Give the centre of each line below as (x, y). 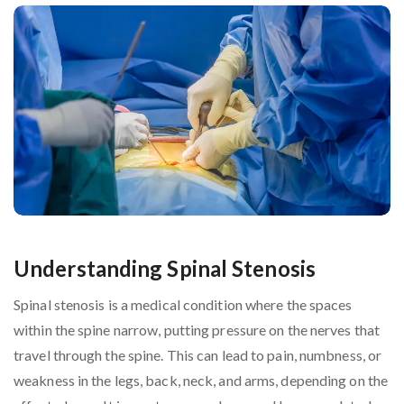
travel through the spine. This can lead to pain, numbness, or (198, 355)
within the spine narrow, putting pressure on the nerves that (197, 330)
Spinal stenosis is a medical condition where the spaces (183, 305)
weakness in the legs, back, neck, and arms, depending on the (201, 381)
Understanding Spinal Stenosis (165, 269)
